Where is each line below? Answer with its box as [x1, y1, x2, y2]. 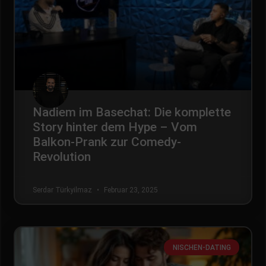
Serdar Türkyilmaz [33, 186, 94, 195]
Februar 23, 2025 [102, 186, 158, 195]
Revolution [33, 150, 91, 164]
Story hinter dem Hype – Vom [33, 120, 197, 135]
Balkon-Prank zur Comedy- [33, 135, 181, 150]
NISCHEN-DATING [172, 243, 231, 252]
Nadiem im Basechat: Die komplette [33, 105, 231, 120]
